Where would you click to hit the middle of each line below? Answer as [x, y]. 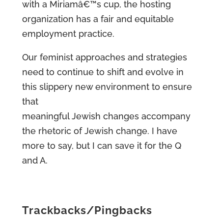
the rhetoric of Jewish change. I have [99, 131]
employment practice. [68, 34]
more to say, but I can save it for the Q [101, 146]
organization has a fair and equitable [98, 19]
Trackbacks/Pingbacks [87, 210]
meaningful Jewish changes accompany [106, 116]
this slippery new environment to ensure [107, 87]
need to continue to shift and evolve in [103, 72]
